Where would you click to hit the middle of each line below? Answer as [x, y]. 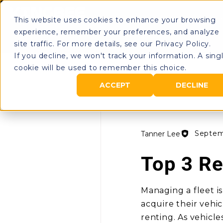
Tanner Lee [161, 134]
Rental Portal [169, 21]
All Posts [107, 70]
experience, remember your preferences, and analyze [117, 32]
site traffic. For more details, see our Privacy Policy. [112, 44]
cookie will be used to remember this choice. [101, 68]
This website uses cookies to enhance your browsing [115, 20]
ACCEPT [115, 85]
